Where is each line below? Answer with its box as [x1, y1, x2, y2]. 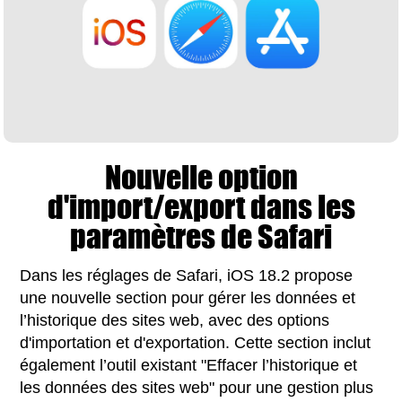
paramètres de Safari [70, 213, 332, 259]
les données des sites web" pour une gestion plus [20, 378, 374, 397]
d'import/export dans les [47, 183, 355, 230]
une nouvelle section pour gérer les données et [20, 288, 356, 307]
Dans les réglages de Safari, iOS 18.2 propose [20, 266, 354, 284]
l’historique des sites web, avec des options [20, 310, 330, 329]
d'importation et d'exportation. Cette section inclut [20, 333, 371, 352]
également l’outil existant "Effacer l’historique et [20, 355, 358, 374]
